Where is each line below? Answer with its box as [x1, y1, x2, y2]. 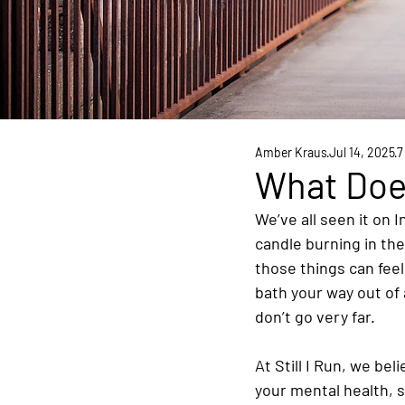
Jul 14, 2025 [329, 145, 395, 160]
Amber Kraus [255, 145, 327, 160]
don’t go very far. [255, 306, 375, 326]
